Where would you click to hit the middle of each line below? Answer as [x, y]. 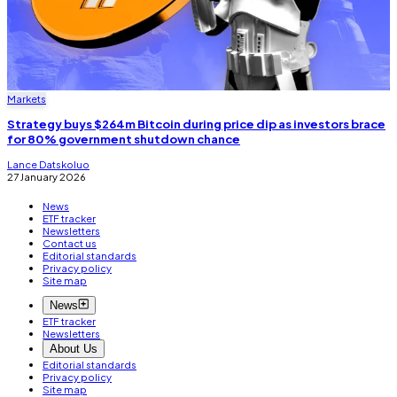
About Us [74, 349]
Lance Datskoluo [48, 163]
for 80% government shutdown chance [124, 138]
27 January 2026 [47, 176]
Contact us [70, 243]
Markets [27, 98]
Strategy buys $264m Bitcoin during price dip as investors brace [196, 123]
